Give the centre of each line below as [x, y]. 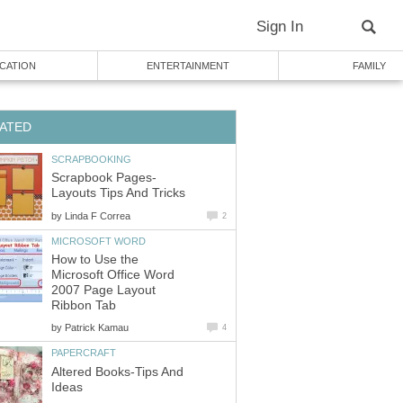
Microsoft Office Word [113, 275]
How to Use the [95, 260]
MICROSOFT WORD [99, 241]
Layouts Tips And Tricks [118, 193]
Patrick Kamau [97, 328]
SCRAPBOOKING [91, 159]
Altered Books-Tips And [117, 372]
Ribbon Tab [84, 306]
